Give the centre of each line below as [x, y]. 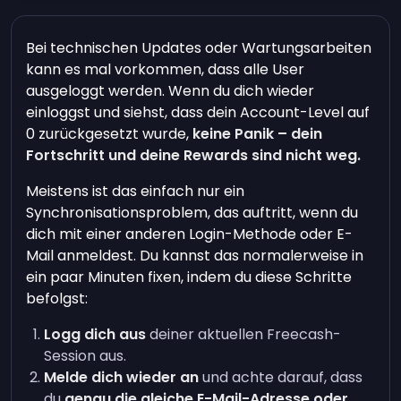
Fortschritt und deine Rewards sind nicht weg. [194, 155]
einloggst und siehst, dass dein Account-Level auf [198, 112]
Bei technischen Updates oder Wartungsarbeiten [199, 48]
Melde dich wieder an [122, 377]
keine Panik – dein [258, 134]
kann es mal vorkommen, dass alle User [166, 69]
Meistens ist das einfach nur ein [136, 191]
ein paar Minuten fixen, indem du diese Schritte [189, 277]
